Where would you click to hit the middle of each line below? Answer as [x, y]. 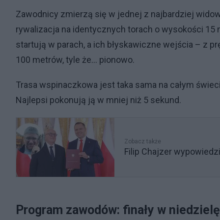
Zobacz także [143, 142]
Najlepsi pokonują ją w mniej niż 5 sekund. [98, 100]
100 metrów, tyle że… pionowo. [75, 60]
